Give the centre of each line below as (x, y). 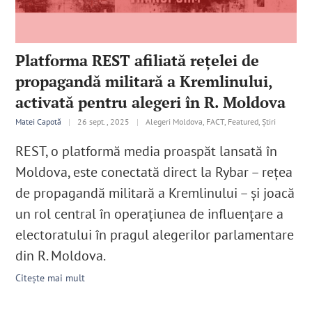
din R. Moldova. (61, 255)
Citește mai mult (50, 278)
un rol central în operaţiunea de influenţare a (150, 213)
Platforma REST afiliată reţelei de (138, 60)
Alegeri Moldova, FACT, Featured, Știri (211, 121)
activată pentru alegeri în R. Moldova (151, 102)
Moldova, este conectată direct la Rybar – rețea (154, 172)
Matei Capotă (39, 121)
